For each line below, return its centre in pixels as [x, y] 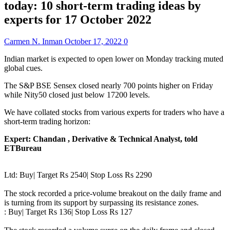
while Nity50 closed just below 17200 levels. [77, 94]
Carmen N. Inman [34, 41]
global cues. [23, 68]
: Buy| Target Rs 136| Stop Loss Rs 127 [68, 212]
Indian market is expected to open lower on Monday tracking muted [114, 59]
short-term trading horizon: [47, 121]
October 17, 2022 [94, 41]
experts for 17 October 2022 [78, 19]
